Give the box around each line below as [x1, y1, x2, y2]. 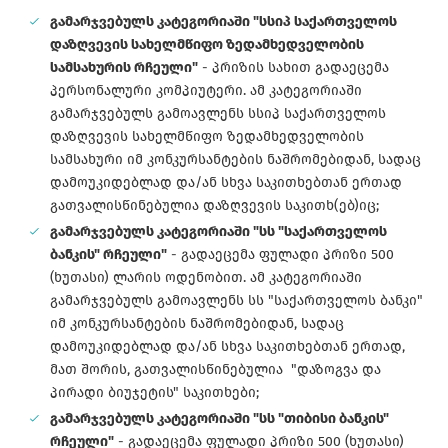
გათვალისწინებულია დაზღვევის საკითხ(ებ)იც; [50, 197, 379, 215]
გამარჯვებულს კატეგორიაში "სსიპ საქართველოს [50, 13, 397, 31]
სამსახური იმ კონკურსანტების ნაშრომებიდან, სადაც [50, 151, 421, 169]
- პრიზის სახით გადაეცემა [198, 59, 389, 77]
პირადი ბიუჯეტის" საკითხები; [50, 384, 259, 402]
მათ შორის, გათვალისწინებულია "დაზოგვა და [50, 361, 381, 379]
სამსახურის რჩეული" [50, 59, 198, 77]
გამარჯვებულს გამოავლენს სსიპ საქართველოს [50, 105, 386, 123]
